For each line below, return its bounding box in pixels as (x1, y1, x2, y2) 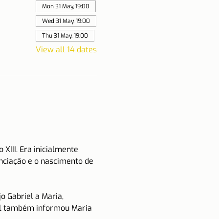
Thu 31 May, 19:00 (42, 32, 88, 40)
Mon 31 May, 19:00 (42, 2, 89, 10)
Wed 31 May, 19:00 (42, 17, 90, 25)
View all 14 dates (35, 44, 97, 55)
